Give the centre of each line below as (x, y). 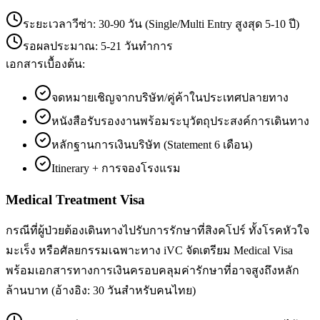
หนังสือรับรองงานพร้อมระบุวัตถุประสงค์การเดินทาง (180, 121)
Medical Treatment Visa (75, 199)
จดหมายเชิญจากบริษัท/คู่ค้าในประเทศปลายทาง (170, 97)
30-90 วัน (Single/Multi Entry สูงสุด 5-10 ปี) (199, 24)
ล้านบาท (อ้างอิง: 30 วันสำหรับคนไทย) (101, 291)
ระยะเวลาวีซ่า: (61, 24)
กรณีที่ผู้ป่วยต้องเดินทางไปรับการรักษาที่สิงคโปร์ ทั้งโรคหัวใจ (157, 231)
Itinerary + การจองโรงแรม (116, 168)
